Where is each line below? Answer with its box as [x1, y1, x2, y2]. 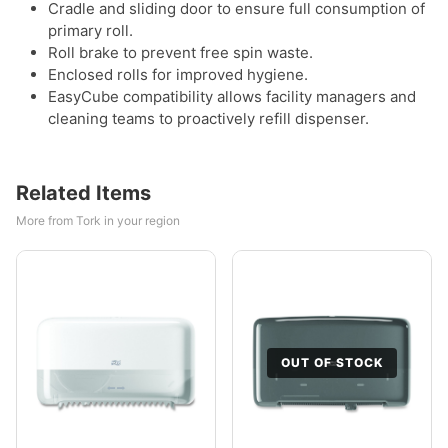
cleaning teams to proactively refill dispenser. [48, 109, 369, 128]
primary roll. [48, 21, 133, 40]
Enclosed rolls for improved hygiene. [48, 65, 308, 84]
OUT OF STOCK [281, 355, 383, 370]
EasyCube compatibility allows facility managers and [48, 87, 416, 106]
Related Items [16, 181, 151, 205]
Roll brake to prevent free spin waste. [48, 43, 313, 62]
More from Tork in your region [16, 213, 180, 228]
